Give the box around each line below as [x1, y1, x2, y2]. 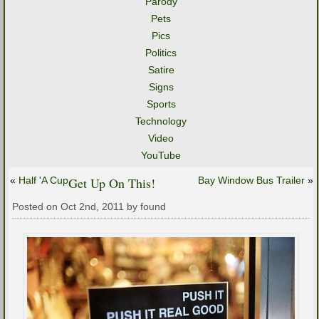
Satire [147, 64, 174, 75]
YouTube [141, 150, 181, 161]
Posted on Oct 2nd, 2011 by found [12, 201, 166, 212]
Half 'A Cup [19, 174, 68, 186]
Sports [146, 98, 176, 110]
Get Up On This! [68, 174, 155, 192]
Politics [145, 47, 177, 58]
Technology [135, 115, 187, 127]
